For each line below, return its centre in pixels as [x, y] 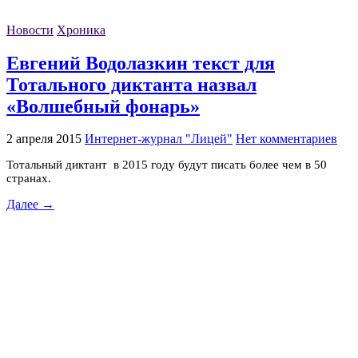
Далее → [30, 205]
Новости [30, 30]
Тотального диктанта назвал [131, 84]
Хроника [81, 30]
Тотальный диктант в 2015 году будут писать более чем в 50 [167, 165]
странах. [29, 179]
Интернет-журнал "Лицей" [159, 139]
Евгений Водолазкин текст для [141, 63]
